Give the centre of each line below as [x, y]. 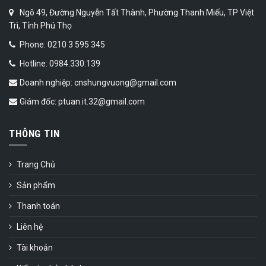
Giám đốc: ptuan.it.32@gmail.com [81, 102]
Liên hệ [30, 227]
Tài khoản [35, 248]
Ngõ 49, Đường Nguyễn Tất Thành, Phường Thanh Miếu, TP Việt [136, 13]
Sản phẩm [36, 186]
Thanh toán [38, 206]
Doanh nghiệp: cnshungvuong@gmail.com [97, 83]
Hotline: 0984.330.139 [59, 64]
